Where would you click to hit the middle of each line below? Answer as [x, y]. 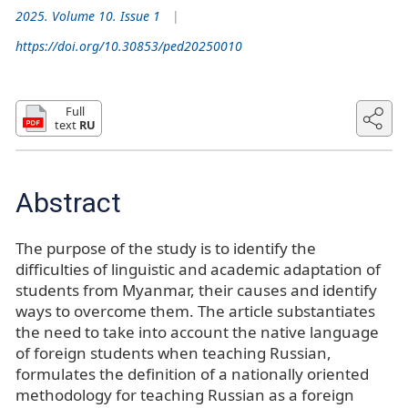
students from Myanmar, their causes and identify [196, 290]
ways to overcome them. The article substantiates [195, 311]
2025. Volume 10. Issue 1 [88, 15]
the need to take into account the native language [197, 331]
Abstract [68, 202]
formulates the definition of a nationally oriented [192, 373]
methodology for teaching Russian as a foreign [185, 394]
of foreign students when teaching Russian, [173, 352]
